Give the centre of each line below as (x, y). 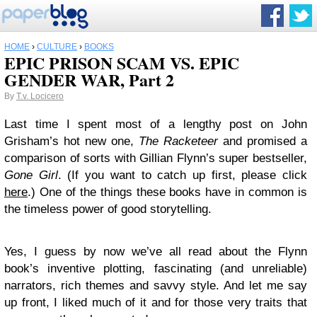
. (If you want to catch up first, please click (183, 175)
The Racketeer (178, 141)
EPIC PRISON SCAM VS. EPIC (122, 63)
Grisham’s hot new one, (71, 141)
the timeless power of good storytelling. (108, 209)
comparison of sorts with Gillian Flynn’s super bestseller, (156, 158)
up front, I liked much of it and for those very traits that (156, 302)
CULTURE (57, 47)
